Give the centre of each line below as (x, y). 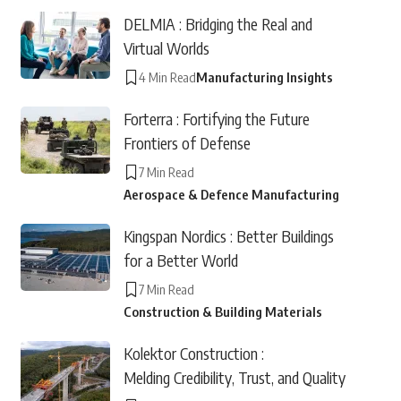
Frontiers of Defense (187, 143)
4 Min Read (167, 77)
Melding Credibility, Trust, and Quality (234, 377)
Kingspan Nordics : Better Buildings (228, 236)
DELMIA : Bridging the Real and (218, 24)
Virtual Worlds (166, 48)
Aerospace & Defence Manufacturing (231, 194)
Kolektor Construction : (193, 353)
